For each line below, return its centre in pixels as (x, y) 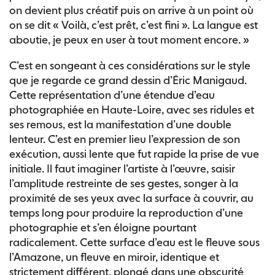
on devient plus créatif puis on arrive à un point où (131, 10)
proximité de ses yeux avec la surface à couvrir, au (131, 198)
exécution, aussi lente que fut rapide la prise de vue (134, 154)
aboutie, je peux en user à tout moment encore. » (129, 40)
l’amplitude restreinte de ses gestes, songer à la (124, 183)
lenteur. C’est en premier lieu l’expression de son (125, 139)
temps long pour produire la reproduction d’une (126, 213)
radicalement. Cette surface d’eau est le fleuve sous (134, 242)
